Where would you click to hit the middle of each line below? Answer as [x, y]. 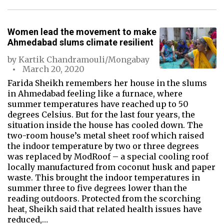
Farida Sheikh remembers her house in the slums [107, 83]
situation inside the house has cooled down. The [105, 125]
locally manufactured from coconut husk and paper [111, 167]
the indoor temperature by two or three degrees [103, 146]
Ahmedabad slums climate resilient [80, 42]
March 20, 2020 [53, 69]
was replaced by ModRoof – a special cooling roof [108, 156]
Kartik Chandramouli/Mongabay [84, 59]
